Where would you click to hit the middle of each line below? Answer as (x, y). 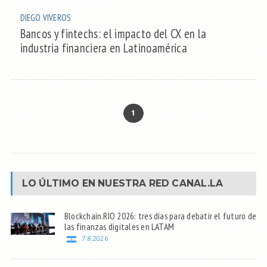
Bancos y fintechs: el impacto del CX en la (113, 34)
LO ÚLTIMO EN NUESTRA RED (97, 183)
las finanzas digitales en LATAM (119, 226)
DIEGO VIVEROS (45, 18)
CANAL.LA (198, 183)
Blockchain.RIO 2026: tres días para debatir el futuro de (160, 216)
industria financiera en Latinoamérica (103, 48)
